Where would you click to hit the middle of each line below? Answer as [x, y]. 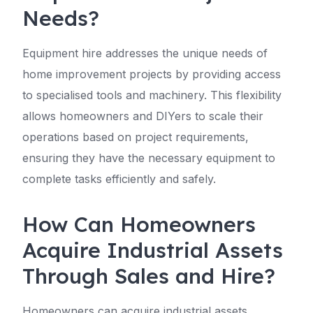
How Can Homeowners [139, 224]
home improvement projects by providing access [152, 74]
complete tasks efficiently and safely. [119, 179]
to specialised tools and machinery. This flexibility [152, 95]
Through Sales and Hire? [149, 276]
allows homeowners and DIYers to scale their [143, 116]
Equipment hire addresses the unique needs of [145, 53]
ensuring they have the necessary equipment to [149, 158]
